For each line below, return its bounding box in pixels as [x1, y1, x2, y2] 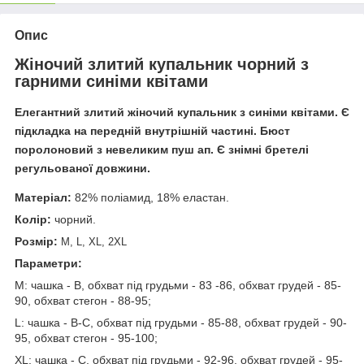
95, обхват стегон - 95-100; [15, 331, 158, 345]
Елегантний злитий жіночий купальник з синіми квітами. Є [15, 106, 349, 119]
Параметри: [15, 257, 82, 271]
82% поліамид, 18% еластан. [71, 191, 229, 205]
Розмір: [15, 235, 58, 249]
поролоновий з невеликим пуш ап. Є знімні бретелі [15, 143, 309, 157]
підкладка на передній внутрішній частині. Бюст [15, 124, 290, 138]
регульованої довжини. [15, 162, 150, 175]
